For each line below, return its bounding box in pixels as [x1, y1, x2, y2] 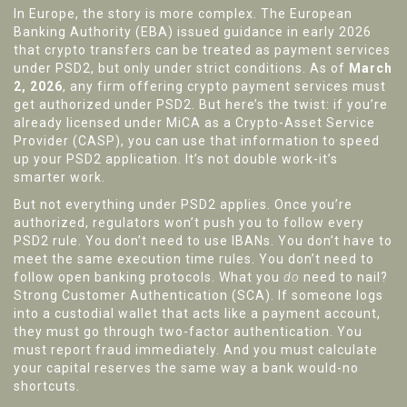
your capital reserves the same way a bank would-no [14, 361, 359, 376]
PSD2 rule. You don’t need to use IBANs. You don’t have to [14, 233, 392, 249]
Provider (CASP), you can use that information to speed [14, 134, 380, 149]
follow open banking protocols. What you [14, 270, 283, 285]
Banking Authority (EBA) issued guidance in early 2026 [14, 25, 372, 40]
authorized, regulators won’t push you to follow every [14, 215, 364, 231]
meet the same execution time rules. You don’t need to [14, 252, 374, 267]
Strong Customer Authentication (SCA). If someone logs [14, 288, 383, 303]
